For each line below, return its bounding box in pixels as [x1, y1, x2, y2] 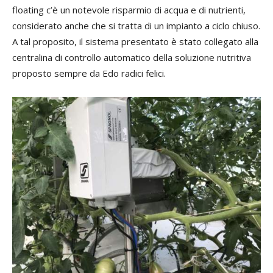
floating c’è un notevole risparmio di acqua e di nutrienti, [12, 3, 246, 16]
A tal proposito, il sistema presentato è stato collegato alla [12, 35, 258, 48]
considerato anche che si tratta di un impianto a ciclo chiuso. [12, 19, 260, 32]
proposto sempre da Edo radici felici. [12, 66, 166, 79]
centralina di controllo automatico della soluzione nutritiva [12, 51, 251, 63]
